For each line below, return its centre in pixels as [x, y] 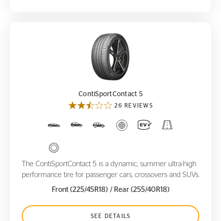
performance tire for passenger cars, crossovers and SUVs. [110, 175]
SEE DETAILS [110, 216]
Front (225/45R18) [80, 189]
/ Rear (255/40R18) [140, 189]
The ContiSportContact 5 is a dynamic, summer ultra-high [109, 164]
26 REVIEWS [134, 105]
